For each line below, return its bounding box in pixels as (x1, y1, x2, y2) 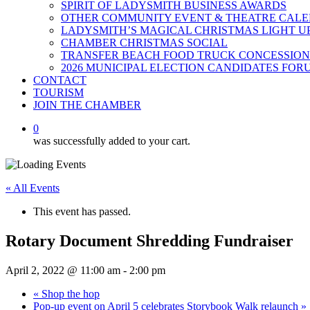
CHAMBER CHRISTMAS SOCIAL (61, 37, 228, 48)
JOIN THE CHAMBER (33, 99, 141, 111)
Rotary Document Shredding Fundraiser (6, 231, 293, 250)
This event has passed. (33, 206, 131, 217)
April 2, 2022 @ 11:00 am (6, 264, 120, 276)
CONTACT (33, 74, 86, 86)
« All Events (6, 182, 60, 194)
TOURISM (33, 86, 84, 98)
